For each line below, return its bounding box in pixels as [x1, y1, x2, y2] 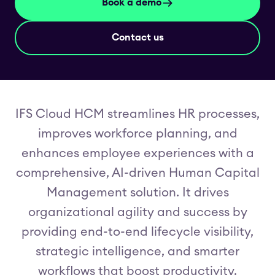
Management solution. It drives [46, 187, 229, 199]
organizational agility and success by [28, 206, 247, 219]
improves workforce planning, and [37, 128, 238, 140]
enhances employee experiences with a [21, 147, 254, 160]
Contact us [111, 33, 164, 42]
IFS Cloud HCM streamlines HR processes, [15, 108, 260, 120]
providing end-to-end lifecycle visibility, [21, 226, 254, 238]
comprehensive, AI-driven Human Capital [15, 167, 260, 179]
